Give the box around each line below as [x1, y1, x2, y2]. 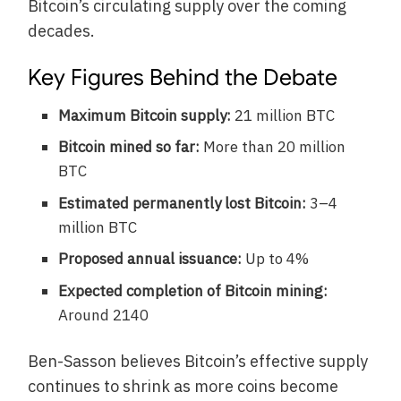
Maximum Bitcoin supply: [58, 105, 232, 125]
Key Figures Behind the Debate [28, 64, 338, 92]
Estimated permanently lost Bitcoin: [58, 192, 307, 213]
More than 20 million [200, 137, 346, 158]
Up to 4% [242, 249, 310, 269]
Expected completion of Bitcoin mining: [58, 280, 328, 301]
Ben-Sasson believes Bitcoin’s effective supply [28, 350, 369, 371]
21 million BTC [231, 105, 336, 125]
